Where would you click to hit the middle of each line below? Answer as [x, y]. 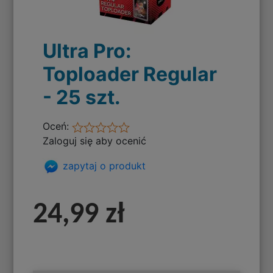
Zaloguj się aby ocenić [95, 141]
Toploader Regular [130, 74]
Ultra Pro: [87, 51]
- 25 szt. [82, 97]
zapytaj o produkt [103, 165]
